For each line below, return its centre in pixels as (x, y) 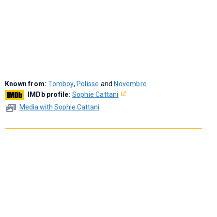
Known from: (27, 84)
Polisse (88, 84)
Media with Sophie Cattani (59, 107)
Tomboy (61, 84)
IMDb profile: (50, 95)
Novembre (131, 84)
